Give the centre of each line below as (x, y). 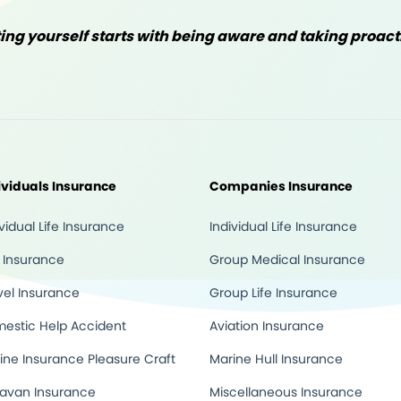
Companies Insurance (281, 186)
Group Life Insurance (273, 293)
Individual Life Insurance (283, 226)
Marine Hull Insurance (276, 359)
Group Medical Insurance (287, 260)
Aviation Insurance (267, 326)
